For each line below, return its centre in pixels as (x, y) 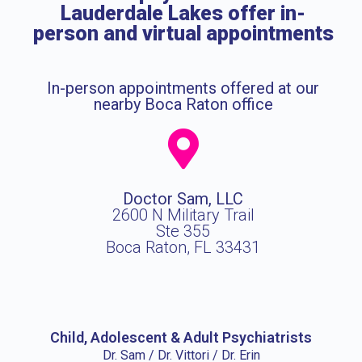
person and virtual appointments (183, 34)
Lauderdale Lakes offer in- (183, 13)
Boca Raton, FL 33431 (183, 247)
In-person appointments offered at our (183, 88)
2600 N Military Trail (183, 215)
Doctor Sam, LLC (183, 199)
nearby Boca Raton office (183, 104)
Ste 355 (183, 231)
